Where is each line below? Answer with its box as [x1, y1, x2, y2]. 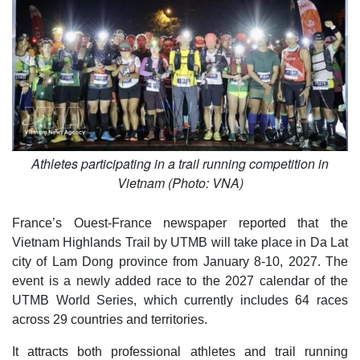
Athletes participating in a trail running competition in [31, 153, 329, 173]
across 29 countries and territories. [12, 312, 207, 326]
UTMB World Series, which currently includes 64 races [12, 292, 348, 307]
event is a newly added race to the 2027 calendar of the [12, 273, 348, 288]
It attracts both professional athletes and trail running [12, 344, 348, 358]
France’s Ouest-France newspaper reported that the [12, 215, 348, 230]
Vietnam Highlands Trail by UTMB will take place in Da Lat [12, 235, 348, 249]
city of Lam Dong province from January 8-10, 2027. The [12, 254, 348, 268]
